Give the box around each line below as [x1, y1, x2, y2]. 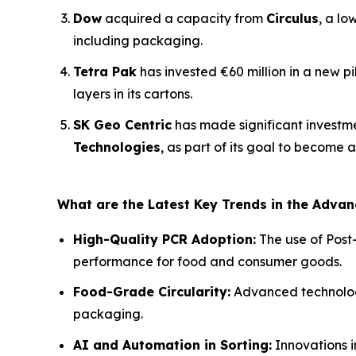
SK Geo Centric [73, 116, 172, 133]
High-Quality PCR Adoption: [73, 230, 256, 247]
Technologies [73, 138, 161, 155]
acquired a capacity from [102, 10, 266, 27]
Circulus [266, 10, 319, 27]
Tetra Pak [73, 63, 137, 79]
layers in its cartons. [73, 85, 192, 102]
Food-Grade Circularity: [73, 284, 230, 300]
